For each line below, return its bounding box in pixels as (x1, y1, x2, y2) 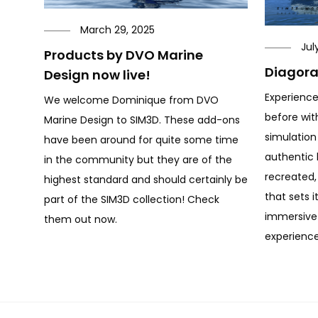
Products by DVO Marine (44, 46, 203, 65)
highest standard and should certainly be (44, 172, 248, 187)
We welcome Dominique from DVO (44, 93, 219, 108)
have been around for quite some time (44, 133, 238, 148)
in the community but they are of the (44, 153, 232, 168)
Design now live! (44, 66, 150, 84)
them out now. (44, 212, 117, 227)
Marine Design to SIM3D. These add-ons (44, 113, 240, 128)
